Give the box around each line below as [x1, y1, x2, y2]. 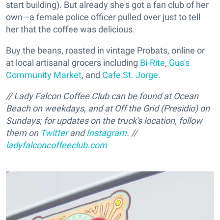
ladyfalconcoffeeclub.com [6, 140, 107, 151]
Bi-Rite [140, 57, 165, 68]
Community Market [6, 70, 82, 81]
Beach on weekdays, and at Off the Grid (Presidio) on [6, 103, 210, 114]
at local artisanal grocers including [6, 57, 140, 68]
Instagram [86, 128, 127, 138]
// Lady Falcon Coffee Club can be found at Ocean [6, 91, 198, 102]
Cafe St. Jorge [102, 70, 158, 81]
